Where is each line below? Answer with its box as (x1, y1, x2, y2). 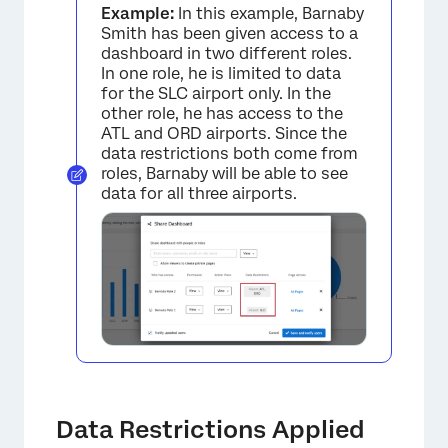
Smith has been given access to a (101, 23, 358, 43)
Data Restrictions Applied (56, 414, 365, 444)
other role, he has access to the (101, 103, 343, 123)
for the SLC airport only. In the (101, 83, 331, 103)
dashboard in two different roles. (101, 43, 352, 63)
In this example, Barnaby (174, 3, 364, 23)
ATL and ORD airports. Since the (101, 123, 347, 143)
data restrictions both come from (101, 143, 358, 163)
